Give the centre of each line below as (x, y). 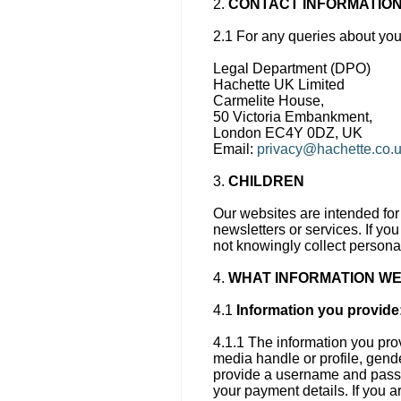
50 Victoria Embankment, (293, 117)
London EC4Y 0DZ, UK (288, 133)
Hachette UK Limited (279, 85)
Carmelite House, (269, 101)
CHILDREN (266, 181)
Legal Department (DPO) (292, 68)
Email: (235, 149)
